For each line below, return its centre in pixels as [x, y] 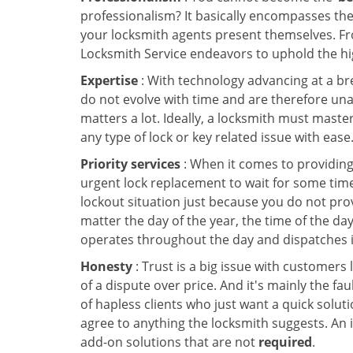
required [285, 342]
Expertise [109, 80]
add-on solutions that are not [169, 342]
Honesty [106, 266]
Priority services [130, 164]
